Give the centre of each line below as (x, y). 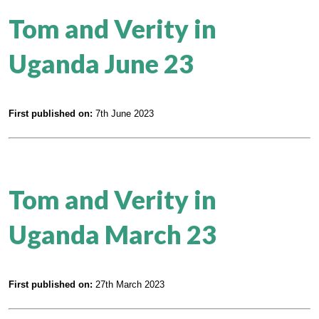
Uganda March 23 (113, 234)
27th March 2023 (129, 284)
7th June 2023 (123, 113)
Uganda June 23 (101, 63)
